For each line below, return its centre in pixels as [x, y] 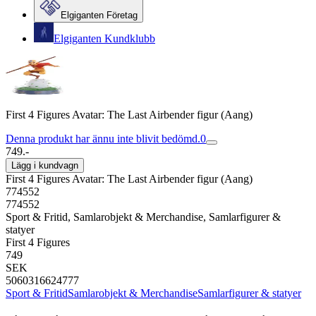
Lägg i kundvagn [45, 165]
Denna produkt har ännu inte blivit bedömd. [103, 139]
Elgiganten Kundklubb [104, 38]
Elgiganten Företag [99, 15]
